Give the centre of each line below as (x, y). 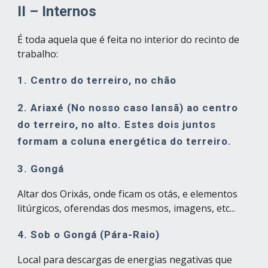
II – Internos (57, 11)
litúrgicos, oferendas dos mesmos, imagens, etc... (127, 208)
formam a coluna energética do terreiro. (125, 141)
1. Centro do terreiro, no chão (97, 80)
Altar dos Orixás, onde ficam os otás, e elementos (128, 194)
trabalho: (38, 54)
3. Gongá (41, 169)
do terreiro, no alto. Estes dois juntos (117, 124)
